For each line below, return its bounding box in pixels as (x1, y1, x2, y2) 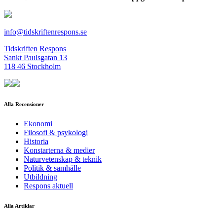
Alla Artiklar (4, 202, 35, 209)
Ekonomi (24, 119, 52, 128)
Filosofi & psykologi (24, 128, 88, 137)
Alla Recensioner (4, 101, 44, 107)
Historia (24, 137, 48, 146)
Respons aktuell (24, 181, 73, 190)
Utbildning (24, 172, 57, 181)
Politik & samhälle (24, 163, 81, 172)
